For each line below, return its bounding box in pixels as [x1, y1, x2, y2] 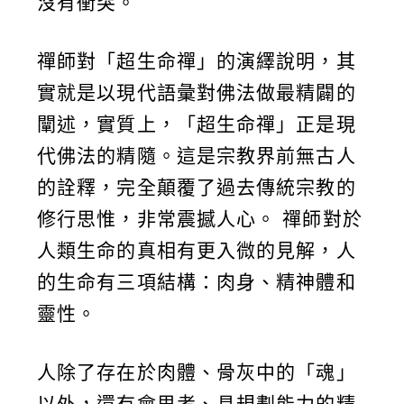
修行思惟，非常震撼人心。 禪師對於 [37, 208, 363, 230]
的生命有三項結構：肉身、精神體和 [37, 271, 356, 293]
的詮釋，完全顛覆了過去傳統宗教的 [37, 177, 356, 198]
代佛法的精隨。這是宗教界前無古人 [37, 145, 356, 167]
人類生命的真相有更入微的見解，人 [37, 240, 356, 262]
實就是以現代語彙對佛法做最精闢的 [37, 82, 356, 104]
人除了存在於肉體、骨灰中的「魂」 [37, 362, 356, 383]
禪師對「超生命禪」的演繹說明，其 [37, 50, 356, 72]
